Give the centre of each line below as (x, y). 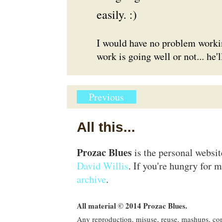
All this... (106, 127)
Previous (106, 97)
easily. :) (116, 14)
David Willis (102, 166)
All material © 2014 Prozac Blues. (132, 206)
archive (91, 179)
